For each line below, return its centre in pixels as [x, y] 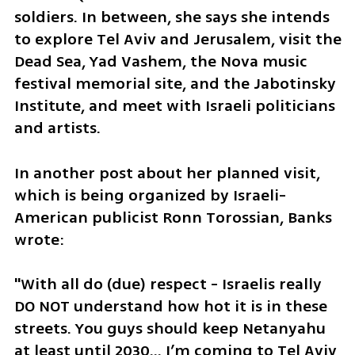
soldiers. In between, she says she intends [172, 17]
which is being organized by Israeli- [150, 195]
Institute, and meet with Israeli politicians [174, 105]
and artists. [57, 128]
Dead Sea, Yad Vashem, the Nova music [160, 61]
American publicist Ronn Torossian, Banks [173, 217]
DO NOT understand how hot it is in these [170, 307]
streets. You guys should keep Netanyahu [170, 329]
